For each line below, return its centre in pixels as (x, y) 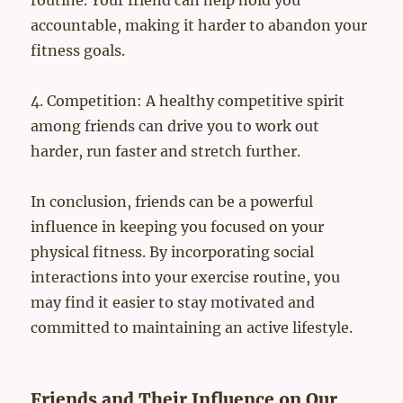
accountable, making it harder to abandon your (199, 26)
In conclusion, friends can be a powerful (172, 202)
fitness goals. (78, 51)
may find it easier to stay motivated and (173, 303)
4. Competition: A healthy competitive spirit (188, 101)
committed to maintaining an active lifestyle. (192, 328)
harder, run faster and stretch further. (166, 152)
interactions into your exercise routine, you (186, 278)
